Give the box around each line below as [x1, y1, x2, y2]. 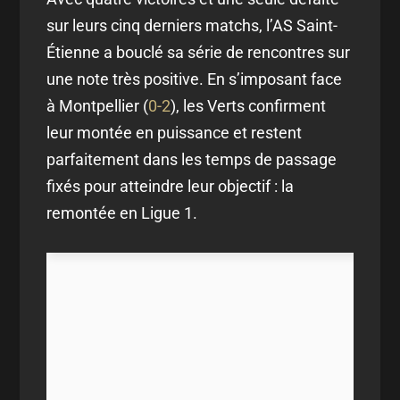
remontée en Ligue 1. [46, 203, 198, 222]
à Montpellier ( [46, 96, 149, 115]
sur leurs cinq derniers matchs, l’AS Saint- [46, 15, 338, 35]
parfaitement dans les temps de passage [46, 149, 337, 169]
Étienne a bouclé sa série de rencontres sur [46, 42, 351, 62]
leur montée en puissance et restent [46, 122, 303, 142]
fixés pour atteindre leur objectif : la [46, 176, 295, 196]
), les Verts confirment [171, 96, 327, 115]
